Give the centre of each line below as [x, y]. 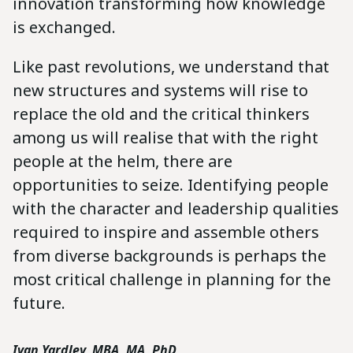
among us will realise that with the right [165, 138]
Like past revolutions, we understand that [171, 67]
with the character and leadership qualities [176, 209]
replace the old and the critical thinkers [161, 114]
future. [39, 303]
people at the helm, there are [123, 162]
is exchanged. [64, 28]
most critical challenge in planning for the [172, 280]
